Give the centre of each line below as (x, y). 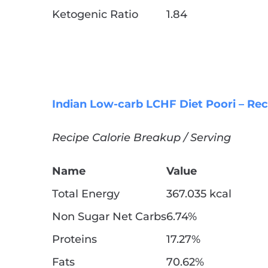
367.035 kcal (199, 194)
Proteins (74, 240)
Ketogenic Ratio (95, 15)
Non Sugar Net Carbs (109, 217)
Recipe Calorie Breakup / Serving (141, 138)
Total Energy (86, 194)
